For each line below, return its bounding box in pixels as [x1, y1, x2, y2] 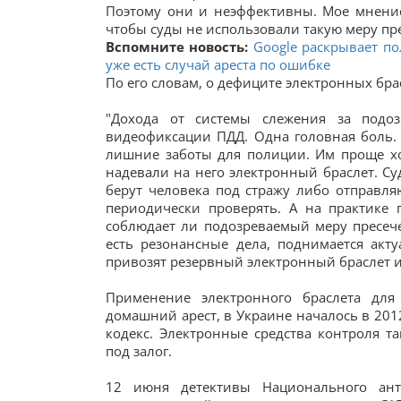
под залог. [106, 342, 172, 360]
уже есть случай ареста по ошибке [106, 55, 330, 73]
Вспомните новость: [106, 38, 253, 55]
